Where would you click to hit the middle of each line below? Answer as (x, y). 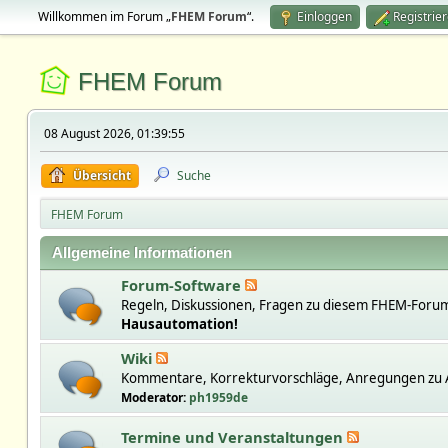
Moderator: (154, 397)
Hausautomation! (179, 324)
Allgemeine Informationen (141, 253)
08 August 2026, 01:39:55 (114, 133)
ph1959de (218, 397)
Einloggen (324, 16)
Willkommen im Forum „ (104, 16)
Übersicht (101, 175)
